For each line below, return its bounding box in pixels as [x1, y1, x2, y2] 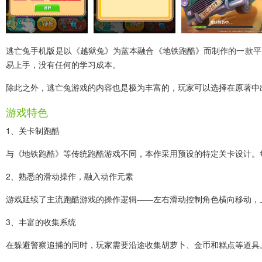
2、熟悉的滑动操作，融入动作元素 [6, 170, 133, 182]
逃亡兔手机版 [6, 44, 56, 56]
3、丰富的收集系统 [6, 216, 76, 227]
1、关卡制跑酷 [6, 125, 60, 136]
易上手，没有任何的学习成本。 [6, 58, 120, 70]
